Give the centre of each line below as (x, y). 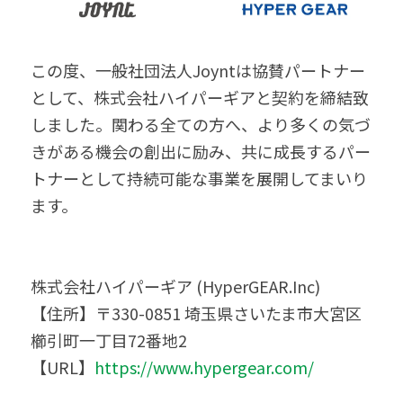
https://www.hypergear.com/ (204, 367)
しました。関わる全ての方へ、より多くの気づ (201, 124)
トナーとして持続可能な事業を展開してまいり (199, 178)
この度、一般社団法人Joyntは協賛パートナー (198, 70)
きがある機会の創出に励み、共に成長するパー (201, 151)
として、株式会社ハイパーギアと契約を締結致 (200, 97)
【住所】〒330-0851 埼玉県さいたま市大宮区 (196, 313)
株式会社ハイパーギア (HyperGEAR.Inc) (175, 286)
